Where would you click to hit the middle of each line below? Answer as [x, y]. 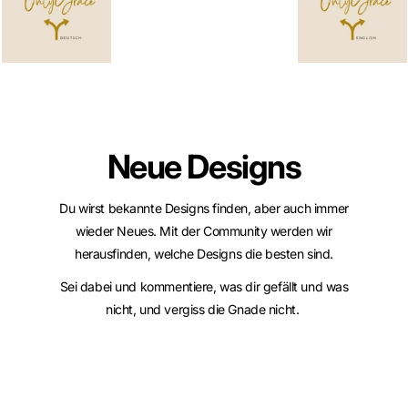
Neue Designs [204, 167]
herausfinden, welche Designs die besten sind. [204, 253]
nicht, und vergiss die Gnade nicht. [204, 310]
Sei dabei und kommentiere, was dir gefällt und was [204, 287]
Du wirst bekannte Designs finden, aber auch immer [204, 208]
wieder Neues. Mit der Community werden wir [204, 230]
